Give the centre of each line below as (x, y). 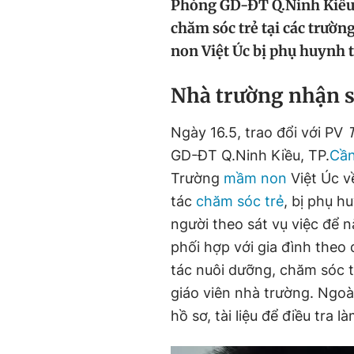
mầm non (255, 178)
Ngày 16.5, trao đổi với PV (259, 132)
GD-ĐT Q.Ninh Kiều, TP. (250, 155)
